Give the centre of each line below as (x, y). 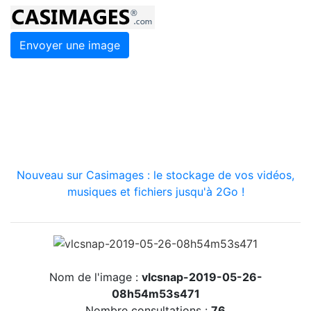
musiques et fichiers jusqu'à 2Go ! (155, 192)
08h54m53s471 (155, 293)
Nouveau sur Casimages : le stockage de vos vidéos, (155, 175)
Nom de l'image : (95, 277)
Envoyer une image (70, 45)
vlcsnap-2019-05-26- (202, 277)
